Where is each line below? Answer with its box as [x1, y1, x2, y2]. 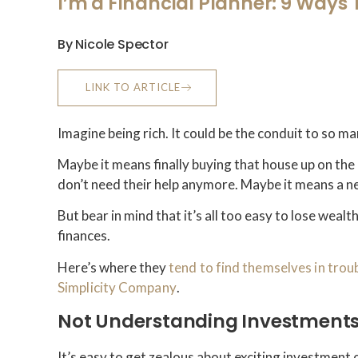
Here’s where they [58, 258, 169, 276]
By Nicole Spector [58, 34, 169, 54]
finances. [58, 227, 110, 245]
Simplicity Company [58, 278, 177, 296]
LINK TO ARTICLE [82, 80, 181, 93]
